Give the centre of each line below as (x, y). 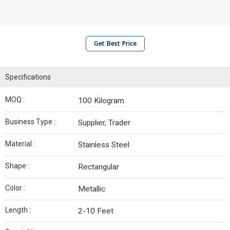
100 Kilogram (101, 101)
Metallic (92, 189)
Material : (20, 144)
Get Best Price (115, 43)
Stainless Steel (104, 145)
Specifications (28, 77)
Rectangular (99, 167)
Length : (18, 210)
